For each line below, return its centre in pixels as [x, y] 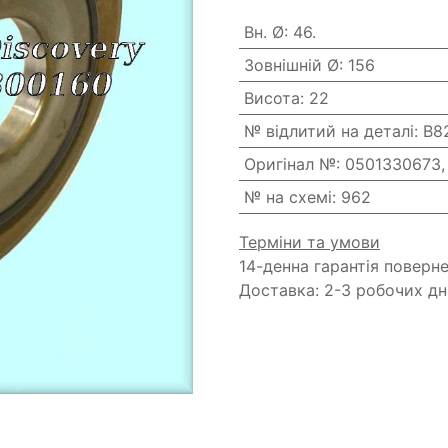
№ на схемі [287, 197]
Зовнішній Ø [291, 65]
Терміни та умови [309, 242]
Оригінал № [289, 164]
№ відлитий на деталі [328, 131]
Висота [271, 98]
